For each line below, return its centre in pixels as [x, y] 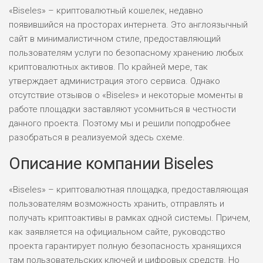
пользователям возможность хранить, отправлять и [117, 204]
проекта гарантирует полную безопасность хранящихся [125, 246]
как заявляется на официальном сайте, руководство [117, 232]
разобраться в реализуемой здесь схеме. [97, 138]
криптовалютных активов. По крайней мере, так [108, 67]
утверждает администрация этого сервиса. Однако [114, 81]
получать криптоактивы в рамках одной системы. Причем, [129, 218]
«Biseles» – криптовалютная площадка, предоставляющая [129, 190]
